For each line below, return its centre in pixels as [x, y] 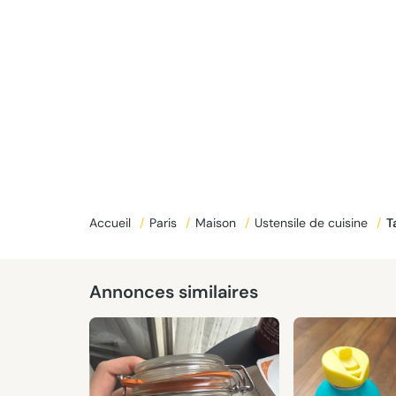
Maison [217, 223]
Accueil [111, 223]
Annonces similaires [173, 292]
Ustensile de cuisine [312, 223]
